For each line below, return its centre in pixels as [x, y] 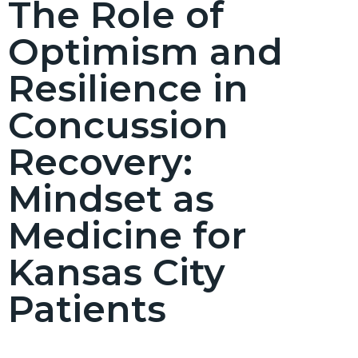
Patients [87, 308]
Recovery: [100, 161]
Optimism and [145, 51]
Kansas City [117, 272]
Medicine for [127, 235]
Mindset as [111, 198]
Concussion [118, 125]
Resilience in [128, 88]
